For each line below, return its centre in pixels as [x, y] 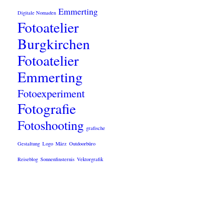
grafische [96, 128]
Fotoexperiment [51, 93]
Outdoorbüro [82, 144]
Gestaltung [29, 144]
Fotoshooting [51, 125]
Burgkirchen [54, 44]
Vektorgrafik [90, 159]
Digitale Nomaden [37, 13]
